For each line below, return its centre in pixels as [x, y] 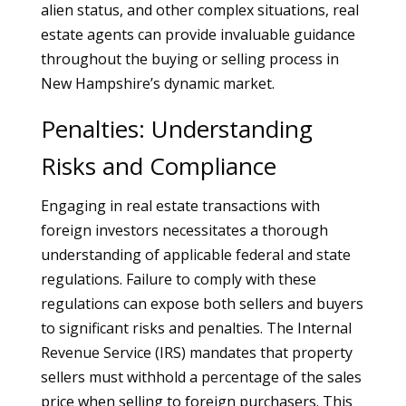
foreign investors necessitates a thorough [184, 230]
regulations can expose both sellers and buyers [202, 304]
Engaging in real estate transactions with [180, 206]
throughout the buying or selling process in [189, 59]
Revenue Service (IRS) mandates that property [196, 353]
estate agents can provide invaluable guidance [198, 34]
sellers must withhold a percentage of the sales [201, 377]
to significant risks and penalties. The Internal [196, 328]
